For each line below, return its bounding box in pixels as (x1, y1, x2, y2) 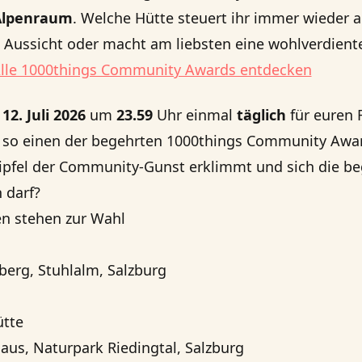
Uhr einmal (153, 105, 237, 124)
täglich (237, 105, 286, 124)
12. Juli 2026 (2, 105, 86, 124)
